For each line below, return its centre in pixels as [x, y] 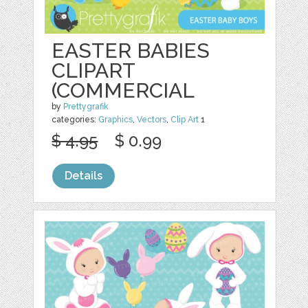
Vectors [152, 119]
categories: [75, 119]
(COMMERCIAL [123, 90]
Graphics [116, 119]
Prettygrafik [86, 106]
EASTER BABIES [131, 50]
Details [84, 175]
